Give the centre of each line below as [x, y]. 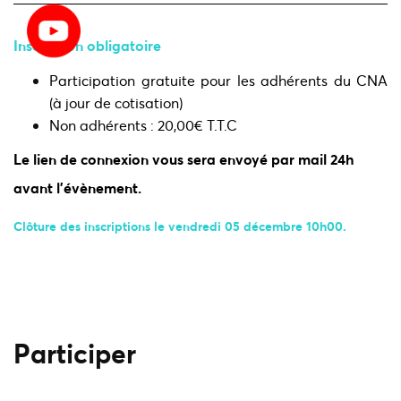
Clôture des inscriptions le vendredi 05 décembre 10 [166, 226]
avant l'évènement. [77, 188]
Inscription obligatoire [87, 46]
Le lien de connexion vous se [107, 159]
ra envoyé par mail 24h [277, 159]
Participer [75, 353]
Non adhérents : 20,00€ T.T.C [145, 125]
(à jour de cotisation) [116, 103]
